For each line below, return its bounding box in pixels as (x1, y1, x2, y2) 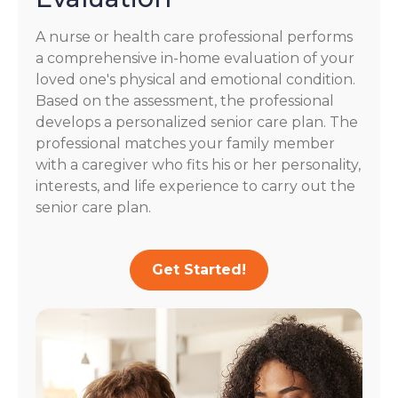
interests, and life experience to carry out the (36, 178, 355, 195)
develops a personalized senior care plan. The (36, 114, 358, 131)
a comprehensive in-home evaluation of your (36, 50, 354, 68)
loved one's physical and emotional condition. (36, 71, 355, 89)
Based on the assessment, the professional (36, 92, 334, 110)
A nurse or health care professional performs (36, 28, 353, 46)
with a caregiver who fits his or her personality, (36, 156, 361, 174)
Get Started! (152, 261, 246, 279)
